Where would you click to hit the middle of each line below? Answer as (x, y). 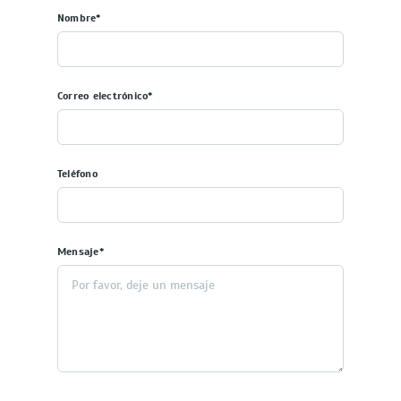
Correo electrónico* (105, 96)
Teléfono (77, 174)
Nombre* (79, 18)
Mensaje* (81, 252)
